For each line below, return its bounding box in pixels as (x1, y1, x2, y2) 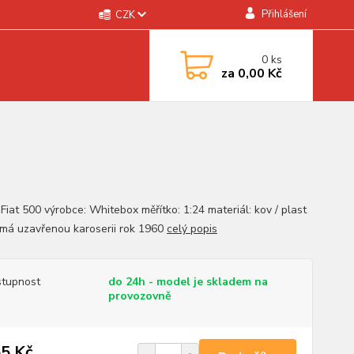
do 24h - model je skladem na (107, 274, 268, 289)
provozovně (107, 288, 171, 303)
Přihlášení (261, 7, 307, 21)
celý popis (166, 221, 217, 236)
